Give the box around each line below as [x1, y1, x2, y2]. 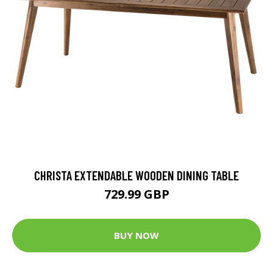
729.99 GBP [104, 185, 169, 202]
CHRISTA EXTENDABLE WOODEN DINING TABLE [34, 167, 239, 183]
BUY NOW [114, 229, 159, 242]
